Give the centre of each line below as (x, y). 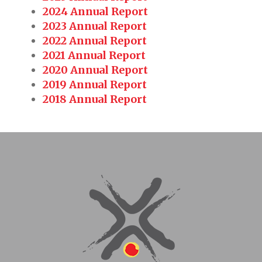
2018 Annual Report (95, 99)
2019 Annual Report (95, 85)
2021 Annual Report (94, 56)
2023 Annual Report (95, 26)
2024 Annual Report (95, 12)
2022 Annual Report (95, 41)
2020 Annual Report (95, 70)
